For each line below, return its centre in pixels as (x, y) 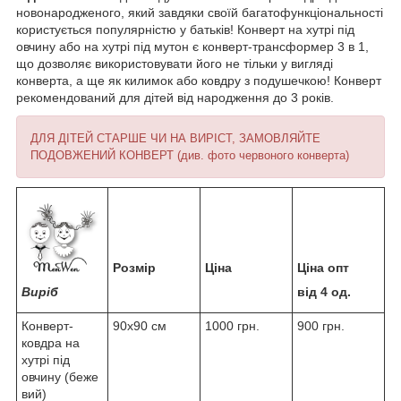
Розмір (134, 268)
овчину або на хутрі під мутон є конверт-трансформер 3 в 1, (192, 47)
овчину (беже (60, 377)
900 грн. (321, 326)
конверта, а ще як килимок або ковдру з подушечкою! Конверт (199, 81)
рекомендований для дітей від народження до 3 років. (175, 98)
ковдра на (51, 343)
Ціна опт (323, 268)
